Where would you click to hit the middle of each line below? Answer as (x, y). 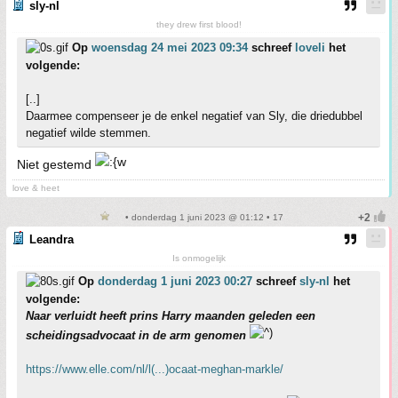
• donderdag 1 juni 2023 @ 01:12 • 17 (203, 218)
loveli (310, 48)
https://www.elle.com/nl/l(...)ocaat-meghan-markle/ (155, 370)
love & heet (36, 188)
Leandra (52, 240)
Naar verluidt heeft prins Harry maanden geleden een (171, 316)
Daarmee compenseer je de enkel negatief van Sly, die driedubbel (194, 116)
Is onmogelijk (199, 259)
